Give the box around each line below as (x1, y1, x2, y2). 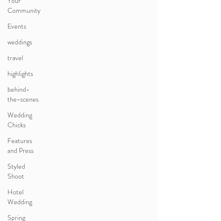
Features (7, 136, 32, 146)
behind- (7, 84, 30, 94)
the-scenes (7, 94, 38, 104)
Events (7, 21, 26, 31)
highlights (7, 69, 33, 78)
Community (7, 5, 40, 15)
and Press (7, 146, 34, 155)
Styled (7, 161, 25, 171)
